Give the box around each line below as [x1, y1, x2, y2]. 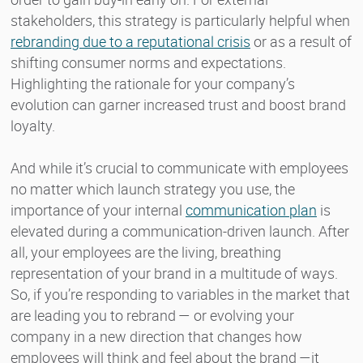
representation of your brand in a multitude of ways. [11, 263, 338, 283]
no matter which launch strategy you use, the [11, 178, 295, 199]
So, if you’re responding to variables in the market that [11, 284, 350, 304]
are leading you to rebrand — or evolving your [11, 305, 294, 325]
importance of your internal [11, 199, 186, 220]
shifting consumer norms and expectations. [11, 52, 286, 72]
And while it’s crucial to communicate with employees [11, 157, 348, 177]
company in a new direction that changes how [11, 326, 302, 346]
